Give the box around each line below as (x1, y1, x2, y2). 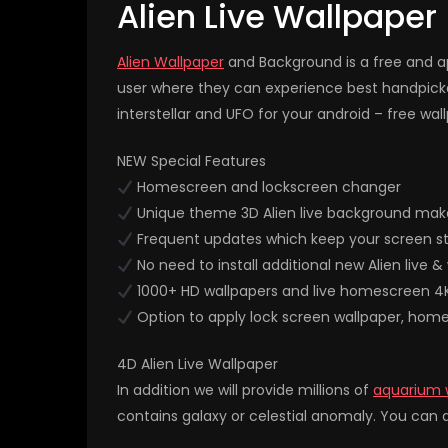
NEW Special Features (117, 151, 266, 172)
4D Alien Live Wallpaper (117, 354, 278, 375)
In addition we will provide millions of (117, 380, 373, 401)
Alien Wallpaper (117, 52, 224, 73)
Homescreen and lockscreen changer (132, 177, 401, 198)
